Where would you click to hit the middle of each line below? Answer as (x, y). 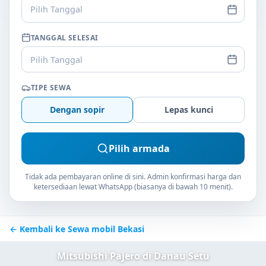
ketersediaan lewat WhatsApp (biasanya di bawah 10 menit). (133, 187)
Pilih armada (139, 148)
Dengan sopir (77, 110)
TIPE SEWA (51, 88)
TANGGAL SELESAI (65, 37)
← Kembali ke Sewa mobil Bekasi (77, 229)
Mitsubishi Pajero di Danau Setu (133, 256)
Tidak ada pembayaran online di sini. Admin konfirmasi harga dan (133, 177)
